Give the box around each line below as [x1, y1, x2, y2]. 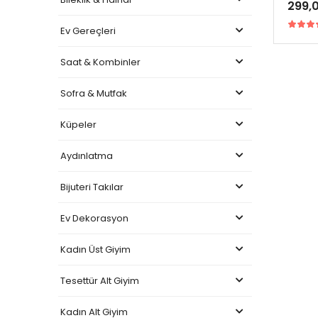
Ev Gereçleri [60, 23, 116, 38]
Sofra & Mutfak [60, 86, 127, 100]
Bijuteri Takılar [60, 180, 124, 194]
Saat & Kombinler [60, 55, 141, 69]
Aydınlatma [60, 148, 113, 163]
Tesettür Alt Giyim [60, 273, 139, 287]
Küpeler [60, 117, 97, 131]
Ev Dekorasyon [60, 211, 128, 225]
